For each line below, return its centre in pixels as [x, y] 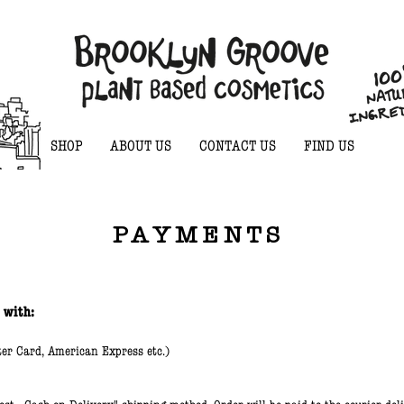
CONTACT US [237, 146]
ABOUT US [140, 146]
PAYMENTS [198, 234]
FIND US [329, 146]
